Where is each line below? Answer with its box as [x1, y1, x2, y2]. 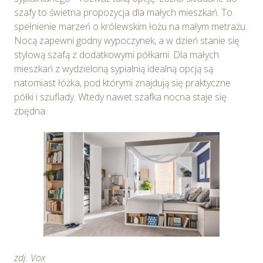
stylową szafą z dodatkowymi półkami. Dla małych [14, 48, 219, 61]
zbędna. [14, 104, 47, 117]
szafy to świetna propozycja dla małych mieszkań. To [14, 5, 232, 19]
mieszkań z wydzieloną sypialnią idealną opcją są [14, 62, 213, 75]
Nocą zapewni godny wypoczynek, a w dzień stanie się [14, 33, 240, 47]
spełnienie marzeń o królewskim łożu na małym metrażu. [14, 19, 247, 33]
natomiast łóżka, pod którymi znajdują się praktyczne [14, 76, 231, 89]
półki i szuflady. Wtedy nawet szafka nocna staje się [14, 90, 227, 103]
